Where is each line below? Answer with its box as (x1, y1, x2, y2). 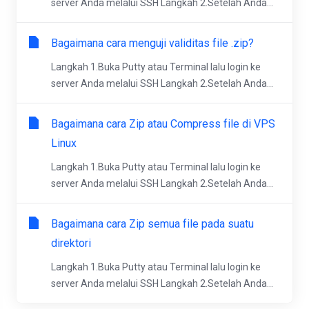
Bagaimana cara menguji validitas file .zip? (51, 37, 254, 50)
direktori (51, 237, 91, 250)
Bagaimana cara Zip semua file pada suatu (51, 217, 254, 230)
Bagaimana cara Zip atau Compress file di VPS (51, 117, 275, 130)
